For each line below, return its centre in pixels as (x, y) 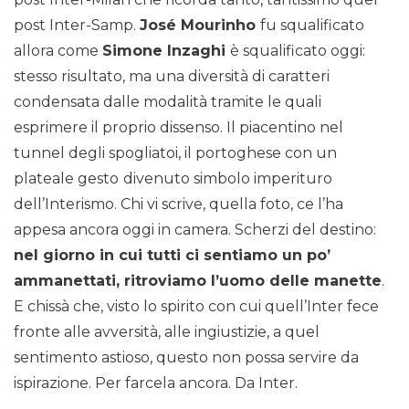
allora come (58, 51)
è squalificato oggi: (298, 51)
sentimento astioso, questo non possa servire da (186, 358)
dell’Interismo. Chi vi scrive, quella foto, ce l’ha (178, 204)
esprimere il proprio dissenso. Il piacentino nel (178, 128)
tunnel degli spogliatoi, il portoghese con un (175, 153)
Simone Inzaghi (166, 51)
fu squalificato (312, 26)
